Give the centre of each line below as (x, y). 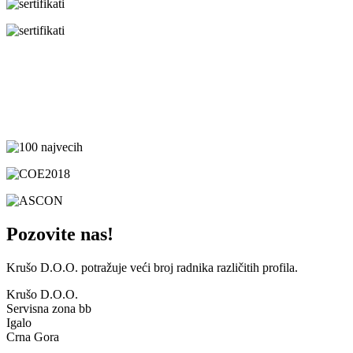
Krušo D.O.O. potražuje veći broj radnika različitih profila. (152, 267)
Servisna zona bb (49, 308)
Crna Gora (33, 336)
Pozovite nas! (60, 234)
